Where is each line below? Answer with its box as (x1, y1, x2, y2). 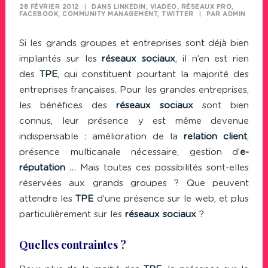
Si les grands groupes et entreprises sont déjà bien (19, 39, 249, 48)
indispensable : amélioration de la (19, 132, 184, 141)
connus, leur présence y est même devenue (19, 117, 249, 126)
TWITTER (162, 11, 194, 17)
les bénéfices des (19, 101, 116, 110)
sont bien (193, 101, 249, 110)
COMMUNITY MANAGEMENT (62, 11, 157, 17)
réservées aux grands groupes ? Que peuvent (19, 179, 249, 188)
